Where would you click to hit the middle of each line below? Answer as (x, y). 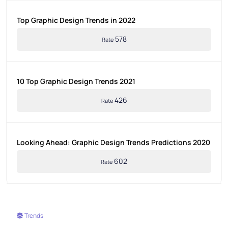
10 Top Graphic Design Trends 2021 (76, 81)
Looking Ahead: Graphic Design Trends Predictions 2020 (113, 142)
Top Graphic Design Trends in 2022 (76, 20)
